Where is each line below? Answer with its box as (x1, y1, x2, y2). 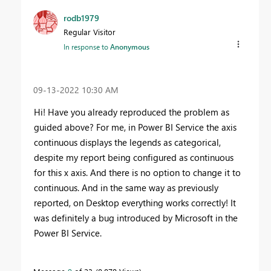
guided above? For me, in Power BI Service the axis (34, 121, 237, 134)
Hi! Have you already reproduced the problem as (34, 106, 229, 119)
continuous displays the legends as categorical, (34, 136, 221, 149)
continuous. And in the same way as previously (34, 181, 218, 194)
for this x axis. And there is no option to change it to (34, 166, 241, 179)
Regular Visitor (64, 26, 116, 37)
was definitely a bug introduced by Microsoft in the (34, 212, 238, 224)
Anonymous (110, 41, 149, 51)
